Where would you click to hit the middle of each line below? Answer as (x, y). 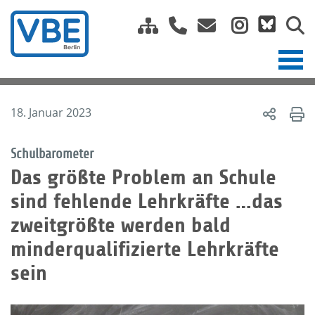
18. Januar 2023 (51, 112)
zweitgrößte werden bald (121, 225)
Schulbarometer (52, 154)
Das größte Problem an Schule (143, 177)
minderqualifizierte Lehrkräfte (145, 249)
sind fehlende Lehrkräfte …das (147, 201)
